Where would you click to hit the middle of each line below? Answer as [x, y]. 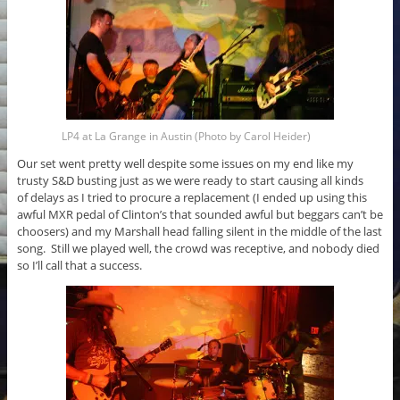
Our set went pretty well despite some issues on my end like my [185, 163]
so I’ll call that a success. [79, 265]
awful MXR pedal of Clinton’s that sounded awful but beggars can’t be [200, 214]
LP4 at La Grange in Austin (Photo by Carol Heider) [186, 136]
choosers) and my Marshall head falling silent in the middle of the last [199, 231]
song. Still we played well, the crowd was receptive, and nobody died [198, 248]
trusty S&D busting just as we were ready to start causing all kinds [190, 180]
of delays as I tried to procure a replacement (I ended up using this [192, 197]
